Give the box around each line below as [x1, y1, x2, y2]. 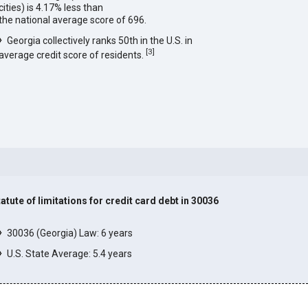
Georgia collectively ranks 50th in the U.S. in [7, 35, 193, 47]
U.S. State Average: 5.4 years [7, 248, 133, 259]
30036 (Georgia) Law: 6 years [7, 228, 133, 239]
